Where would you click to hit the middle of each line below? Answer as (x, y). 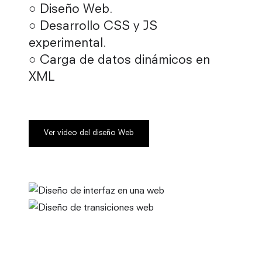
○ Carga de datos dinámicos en (119, 61)
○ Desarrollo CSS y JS (93, 27)
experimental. (68, 44)
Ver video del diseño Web (89, 133)
